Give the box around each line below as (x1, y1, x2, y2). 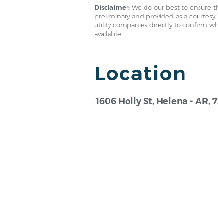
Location (94, 61, 187, 85)
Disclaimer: (94, 3, 130, 11)
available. (94, 30, 123, 37)
